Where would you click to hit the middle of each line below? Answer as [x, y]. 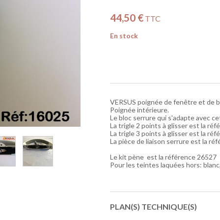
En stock [124, 36]
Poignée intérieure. [139, 110]
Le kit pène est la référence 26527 [163, 157]
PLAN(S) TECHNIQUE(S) [153, 206]
